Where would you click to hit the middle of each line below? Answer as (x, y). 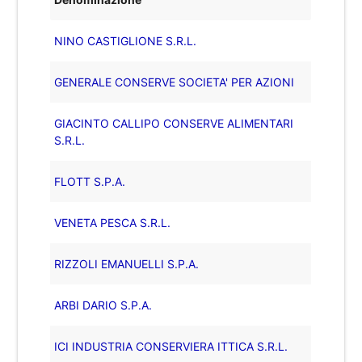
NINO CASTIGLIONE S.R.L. (126, 40)
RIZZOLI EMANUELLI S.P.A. (127, 263)
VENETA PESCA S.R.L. (113, 222)
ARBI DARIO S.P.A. (103, 305)
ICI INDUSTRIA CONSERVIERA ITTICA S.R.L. (171, 346)
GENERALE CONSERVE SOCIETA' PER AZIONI (175, 82)
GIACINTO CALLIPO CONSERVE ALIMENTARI (174, 123)
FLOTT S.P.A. (90, 181)
